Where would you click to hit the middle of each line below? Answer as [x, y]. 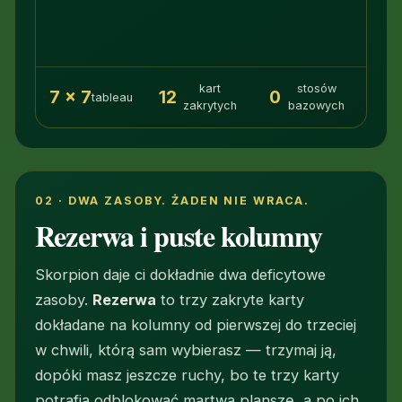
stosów [316, 89]
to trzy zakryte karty [231, 299]
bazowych [317, 106]
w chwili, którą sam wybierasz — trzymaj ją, [186, 350]
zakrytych [210, 106]
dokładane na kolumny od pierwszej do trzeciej [196, 324]
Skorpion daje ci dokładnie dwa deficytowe [181, 274]
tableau [113, 97]
